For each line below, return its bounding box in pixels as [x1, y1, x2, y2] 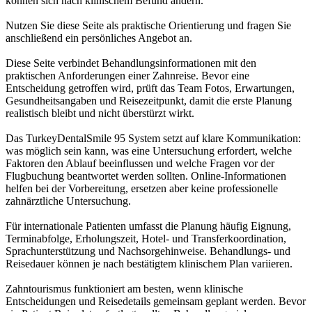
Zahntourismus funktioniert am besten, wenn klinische [6, 283, 243, 295]
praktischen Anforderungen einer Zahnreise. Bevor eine [6, 70, 249, 82]
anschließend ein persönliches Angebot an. [6, 32, 192, 45]
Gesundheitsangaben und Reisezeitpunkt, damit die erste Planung [6, 95, 292, 107]
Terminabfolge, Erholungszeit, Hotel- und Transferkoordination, [6, 233, 286, 245]
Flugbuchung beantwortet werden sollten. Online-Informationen [6, 170, 286, 182]
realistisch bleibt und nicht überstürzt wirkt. [6, 107, 194, 120]
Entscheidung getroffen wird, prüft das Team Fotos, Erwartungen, [6, 82, 295, 95]
